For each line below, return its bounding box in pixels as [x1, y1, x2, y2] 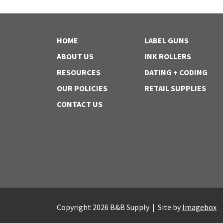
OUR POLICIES [57, 83, 108, 93]
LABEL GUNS [144, 35, 189, 45]
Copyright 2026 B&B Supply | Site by [57, 202, 182, 213]
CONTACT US [57, 99, 103, 109]
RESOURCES [57, 67, 101, 77]
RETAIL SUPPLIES [144, 83, 206, 93]
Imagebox [182, 202, 217, 213]
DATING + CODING [144, 67, 208, 77]
